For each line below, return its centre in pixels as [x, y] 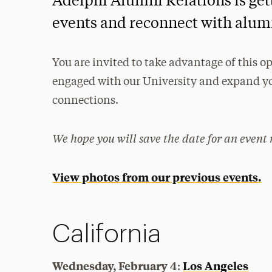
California [107, 234]
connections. [86, 101]
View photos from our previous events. [157, 177]
